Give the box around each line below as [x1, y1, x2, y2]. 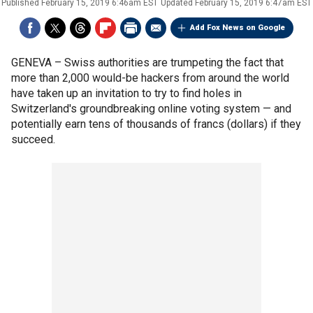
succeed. [11, 133, 55, 146]
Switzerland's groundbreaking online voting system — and [11, 102, 291, 115]
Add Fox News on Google [190, 23, 285, 32]
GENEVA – [11, 56, 64, 69]
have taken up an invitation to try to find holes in [11, 87, 242, 100]
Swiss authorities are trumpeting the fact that [64, 56, 284, 69]
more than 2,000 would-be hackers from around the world [11, 71, 289, 85]
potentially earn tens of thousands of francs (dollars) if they [11, 117, 301, 131]
